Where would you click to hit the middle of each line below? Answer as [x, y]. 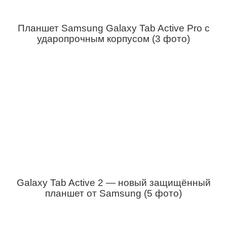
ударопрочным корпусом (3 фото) [113, 39]
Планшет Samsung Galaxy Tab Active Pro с [113, 28]
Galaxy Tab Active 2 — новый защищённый [113, 183]
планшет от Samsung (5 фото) [113, 193]
